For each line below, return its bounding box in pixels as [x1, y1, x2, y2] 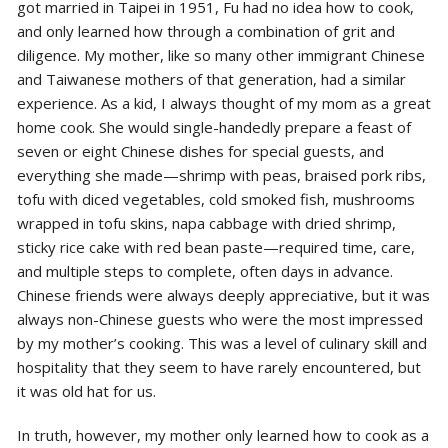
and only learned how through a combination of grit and [16, 20, 395, 41]
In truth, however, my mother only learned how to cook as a [16, 424, 429, 445]
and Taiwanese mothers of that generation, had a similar [16, 68, 406, 89]
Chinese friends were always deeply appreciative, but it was [16, 284, 430, 305]
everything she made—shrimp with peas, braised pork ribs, [16, 164, 426, 185]
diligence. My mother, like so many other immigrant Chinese [16, 44, 425, 65]
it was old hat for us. [16, 380, 160, 401]
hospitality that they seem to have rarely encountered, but [16, 356, 421, 377]
